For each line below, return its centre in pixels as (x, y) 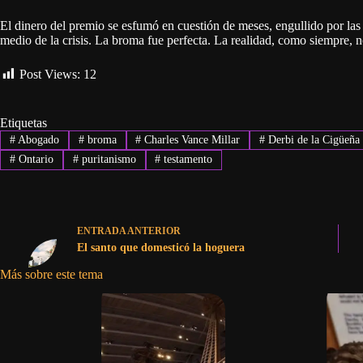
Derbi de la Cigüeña (313, 140)
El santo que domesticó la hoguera (161, 248)
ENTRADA (101, 231)
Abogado (37, 140)
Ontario (34, 160)
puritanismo (107, 160)
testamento (187, 160)
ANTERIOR (153, 231)
